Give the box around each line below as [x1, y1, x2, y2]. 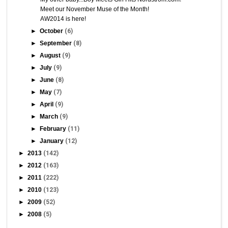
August [40, 51, 63, 59]
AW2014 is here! [40, 15, 87, 22]
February [40, 125, 68, 132]
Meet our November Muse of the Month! [40, 5, 150, 13]
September [40, 39, 74, 47]
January [40, 137, 66, 145]
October [40, 27, 65, 35]
